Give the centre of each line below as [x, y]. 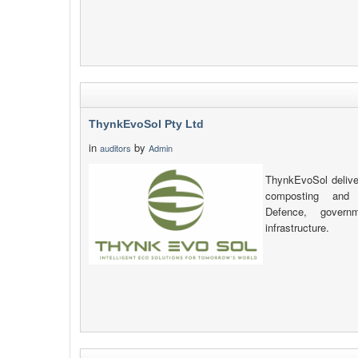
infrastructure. [298, 227]
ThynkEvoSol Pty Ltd [146, 124]
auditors [115, 148]
